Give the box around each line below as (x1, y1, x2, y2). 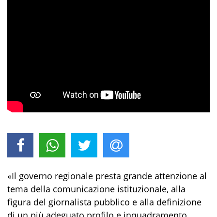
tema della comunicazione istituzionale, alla (7, 183, 186, 195)
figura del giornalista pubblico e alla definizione (7, 196, 201, 208)
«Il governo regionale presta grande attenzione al (7, 170, 207, 182)
